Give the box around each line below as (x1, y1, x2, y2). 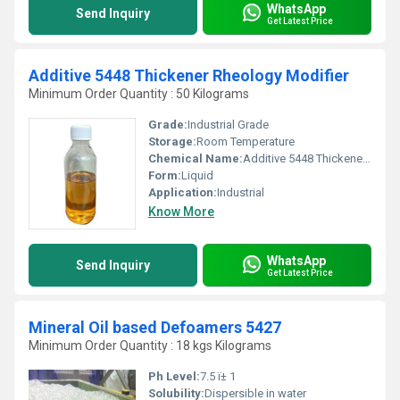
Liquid (181, 169, 213, 182)
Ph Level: (148, 370, 200, 383)
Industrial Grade (187, 118, 269, 131)
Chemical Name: (148, 152, 243, 165)
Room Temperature (196, 135, 295, 148)
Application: (148, 186, 217, 199)
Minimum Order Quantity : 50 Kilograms (29, 87, 249, 101)
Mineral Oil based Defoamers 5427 (29, 318, 281, 337)
